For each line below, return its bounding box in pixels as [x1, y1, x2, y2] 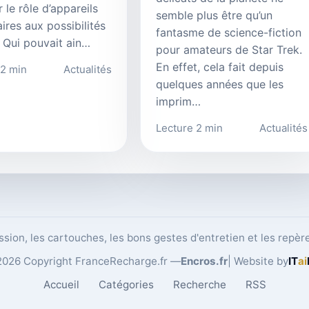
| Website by [228, 254, 288, 268]
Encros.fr [181, 254, 228, 268]
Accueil [43, 277, 79, 291]
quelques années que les [156, 77, 283, 91]
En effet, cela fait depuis [156, 59, 283, 74]
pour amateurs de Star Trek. [156, 42, 302, 57]
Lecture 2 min [156, 121, 223, 134]
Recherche [172, 277, 226, 291]
